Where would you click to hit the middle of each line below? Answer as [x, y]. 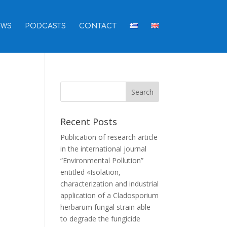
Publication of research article [109, 137]
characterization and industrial [110, 184]
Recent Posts [89, 122]
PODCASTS [45, 26]
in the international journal [104, 149]
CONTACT [98, 26]
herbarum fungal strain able [106, 207]
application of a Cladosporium [110, 195]
